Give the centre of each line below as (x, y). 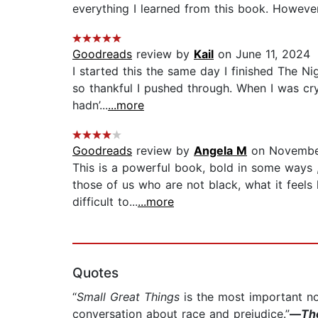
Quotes (95, 273)
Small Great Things (128, 297)
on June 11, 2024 (262, 54)
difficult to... (105, 202)
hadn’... (90, 105)
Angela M (220, 151)
